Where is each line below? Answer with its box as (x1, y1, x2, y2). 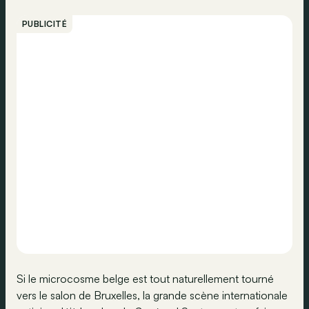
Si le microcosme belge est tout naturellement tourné (17, 272, 274, 286)
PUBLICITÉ (22, 19, 68, 29)
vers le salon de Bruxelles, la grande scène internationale (17, 288, 288, 302)
